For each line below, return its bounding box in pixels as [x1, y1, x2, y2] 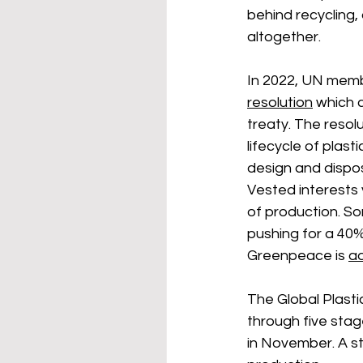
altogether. [247, 29, 324, 45]
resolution [247, 95, 313, 110]
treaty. [247, 117, 294, 132]
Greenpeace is [247, 248, 348, 263]
